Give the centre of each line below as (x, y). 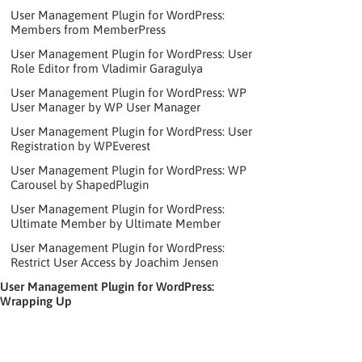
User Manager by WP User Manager (105, 107)
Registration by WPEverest (80, 145)
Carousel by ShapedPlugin (79, 184)
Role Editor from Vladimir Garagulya (106, 68)
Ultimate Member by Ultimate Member (115, 223)
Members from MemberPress (88, 29)
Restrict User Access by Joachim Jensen (114, 262)
